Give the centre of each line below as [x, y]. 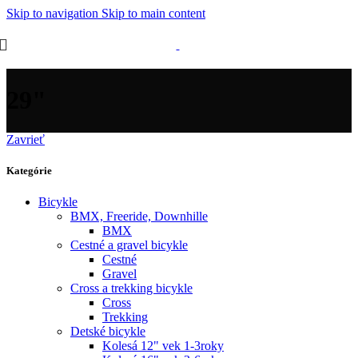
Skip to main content [153, 13]
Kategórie [29, 171]
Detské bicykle [108, 332]
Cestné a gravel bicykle [129, 245]
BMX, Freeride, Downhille [139, 217]
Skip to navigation [54, 13]
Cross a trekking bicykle [131, 288]
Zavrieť [26, 139]
